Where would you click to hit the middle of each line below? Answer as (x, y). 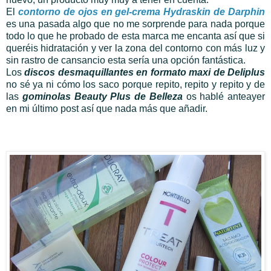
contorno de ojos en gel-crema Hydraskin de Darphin (141, 12)
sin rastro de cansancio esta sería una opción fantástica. (126, 60)
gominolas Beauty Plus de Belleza (102, 97)
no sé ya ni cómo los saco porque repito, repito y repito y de (135, 85)
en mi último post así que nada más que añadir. (107, 109)
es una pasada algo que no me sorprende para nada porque (135, 24)
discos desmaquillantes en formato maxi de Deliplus (145, 73)
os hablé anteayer (224, 97)
